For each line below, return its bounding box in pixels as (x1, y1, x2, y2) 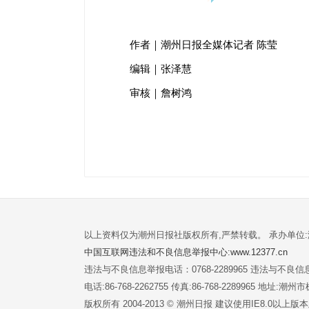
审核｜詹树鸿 (130, 88, 192, 99)
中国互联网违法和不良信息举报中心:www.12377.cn (84, 247, 288, 257)
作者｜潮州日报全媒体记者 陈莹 (130, 39, 278, 50)
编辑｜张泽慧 (130, 63, 192, 74)
